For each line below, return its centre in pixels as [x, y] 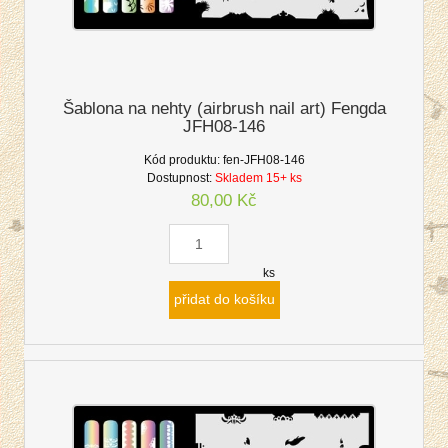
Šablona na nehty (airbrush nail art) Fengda [224, 109]
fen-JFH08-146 [263, 160]
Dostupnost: [179, 178]
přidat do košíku [224, 299]
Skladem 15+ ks [258, 178]
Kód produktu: [181, 160]
